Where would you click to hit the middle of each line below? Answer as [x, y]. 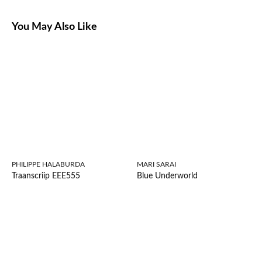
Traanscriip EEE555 [46, 176]
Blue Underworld [167, 176]
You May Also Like [54, 27]
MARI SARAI [156, 164]
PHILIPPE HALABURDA [48, 164]
